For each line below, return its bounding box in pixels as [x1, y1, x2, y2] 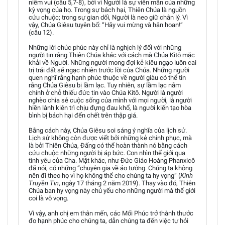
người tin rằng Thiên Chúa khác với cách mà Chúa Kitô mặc [29, 51, 195, 59]
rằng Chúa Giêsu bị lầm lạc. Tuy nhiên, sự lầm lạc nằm [29, 81, 181, 89]
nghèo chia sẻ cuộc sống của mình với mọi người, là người [29, 96, 192, 104]
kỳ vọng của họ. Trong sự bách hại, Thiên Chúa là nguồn [29, 6, 186, 14]
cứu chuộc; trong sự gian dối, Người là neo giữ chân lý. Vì [29, 13, 188, 21]
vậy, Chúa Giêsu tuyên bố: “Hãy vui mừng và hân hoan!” [29, 21, 183, 29]
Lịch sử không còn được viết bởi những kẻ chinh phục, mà [29, 134, 192, 142]
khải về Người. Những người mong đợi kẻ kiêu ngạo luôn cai [29, 58, 196, 66]
